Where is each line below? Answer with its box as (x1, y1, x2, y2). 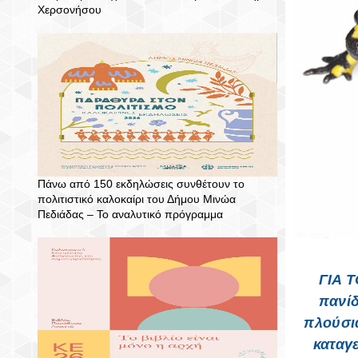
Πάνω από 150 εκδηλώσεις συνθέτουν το (38, 177, 245, 190)
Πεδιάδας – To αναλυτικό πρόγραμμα (38, 208, 223, 221)
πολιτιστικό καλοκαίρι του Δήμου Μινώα (38, 193, 236, 205)
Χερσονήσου (38, 3, 101, 16)
